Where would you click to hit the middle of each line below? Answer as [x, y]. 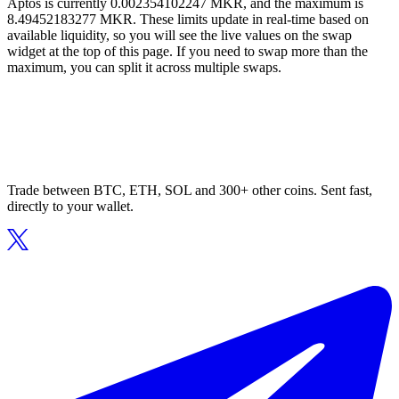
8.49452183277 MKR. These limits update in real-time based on [188, 20]
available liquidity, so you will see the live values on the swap [179, 36]
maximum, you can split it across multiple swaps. [144, 68]
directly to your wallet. [70, 207]
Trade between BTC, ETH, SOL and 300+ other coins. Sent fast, [190, 191]
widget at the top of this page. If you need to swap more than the [187, 52]
